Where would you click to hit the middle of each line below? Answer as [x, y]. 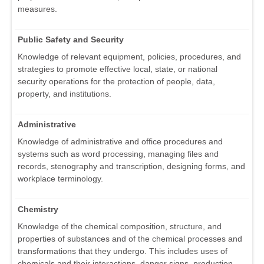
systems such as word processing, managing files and [118, 154]
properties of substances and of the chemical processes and [130, 239]
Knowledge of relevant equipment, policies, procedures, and [129, 57]
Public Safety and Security [71, 40]
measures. [37, 9]
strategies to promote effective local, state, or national [118, 69]
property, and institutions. [65, 94]
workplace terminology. [60, 179]
